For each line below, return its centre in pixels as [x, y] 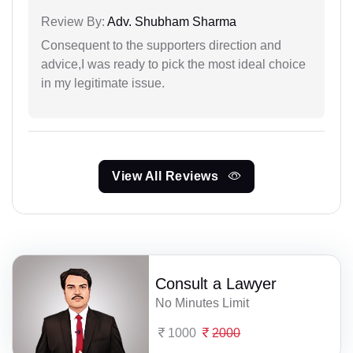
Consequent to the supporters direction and [161, 45]
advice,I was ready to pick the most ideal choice [173, 64]
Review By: [73, 22]
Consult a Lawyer [216, 284]
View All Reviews [167, 176]
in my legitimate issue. [103, 83]
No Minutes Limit [203, 303]
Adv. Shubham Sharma [171, 22]
